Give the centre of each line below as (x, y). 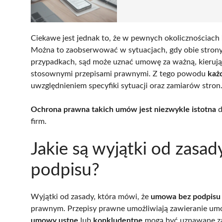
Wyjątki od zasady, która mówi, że (91, 196)
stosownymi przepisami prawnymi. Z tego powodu (119, 74)
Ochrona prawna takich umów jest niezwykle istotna (123, 109)
